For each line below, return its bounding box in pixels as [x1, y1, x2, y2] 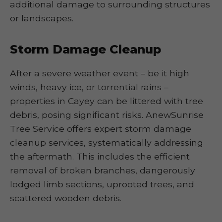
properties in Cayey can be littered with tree [10, 96, 203, 106]
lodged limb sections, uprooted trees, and [10, 179, 194, 189]
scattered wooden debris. [10, 193, 121, 203]
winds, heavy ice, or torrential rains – [10, 82, 168, 92]
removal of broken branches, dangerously [10, 165, 195, 175]
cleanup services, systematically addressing [10, 137, 203, 148]
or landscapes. [10, 13, 73, 23]
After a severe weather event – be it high [10, 68, 189, 78]
